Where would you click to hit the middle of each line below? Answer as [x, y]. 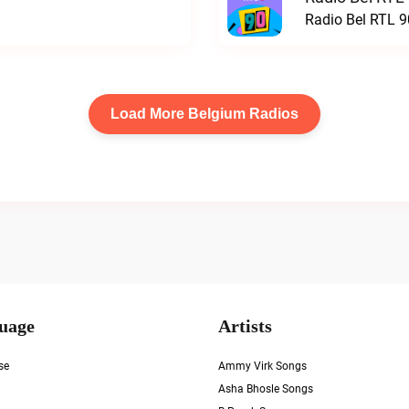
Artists [245, 326]
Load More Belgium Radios [204, 114]
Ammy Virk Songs [262, 366]
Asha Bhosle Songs [266, 389]
